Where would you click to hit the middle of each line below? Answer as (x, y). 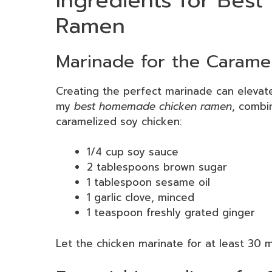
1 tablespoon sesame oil (148, 182)
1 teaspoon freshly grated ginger (171, 213)
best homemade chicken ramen (153, 106)
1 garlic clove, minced (141, 198)
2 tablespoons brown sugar (157, 167)
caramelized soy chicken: (119, 121)
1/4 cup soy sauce (133, 152)
